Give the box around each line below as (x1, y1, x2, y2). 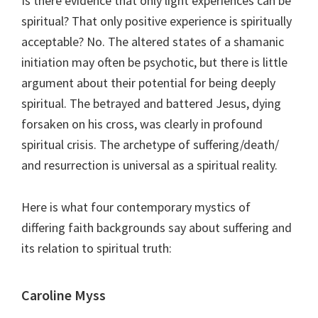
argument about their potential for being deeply (21, 74, 275, 91)
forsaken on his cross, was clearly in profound (21, 115, 263, 132)
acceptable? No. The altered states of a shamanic (21, 33, 284, 50)
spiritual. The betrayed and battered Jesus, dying (21, 94, 281, 111)
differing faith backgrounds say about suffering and (21, 219, 292, 236)
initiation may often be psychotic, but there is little (21, 53, 287, 70)
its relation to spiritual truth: (21, 239, 172, 256)
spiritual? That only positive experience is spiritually (21, 12, 292, 29)
